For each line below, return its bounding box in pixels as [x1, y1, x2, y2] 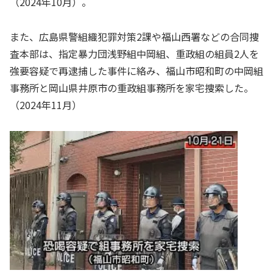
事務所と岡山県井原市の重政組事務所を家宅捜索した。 [10, 80, 253, 95]
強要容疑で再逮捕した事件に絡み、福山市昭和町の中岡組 [10, 63, 263, 78]
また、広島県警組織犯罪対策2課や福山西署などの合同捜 [10, 29, 259, 44]
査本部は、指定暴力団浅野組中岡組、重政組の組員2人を [10, 46, 259, 61]
